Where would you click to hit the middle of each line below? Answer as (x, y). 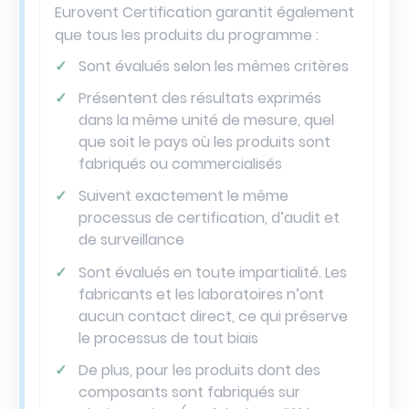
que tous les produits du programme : (187, 35)
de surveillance (131, 240)
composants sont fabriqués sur (189, 392)
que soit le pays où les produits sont (204, 142)
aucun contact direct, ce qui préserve (213, 316)
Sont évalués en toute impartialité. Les (212, 272)
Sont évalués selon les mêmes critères (213, 66)
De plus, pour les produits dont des (199, 370)
